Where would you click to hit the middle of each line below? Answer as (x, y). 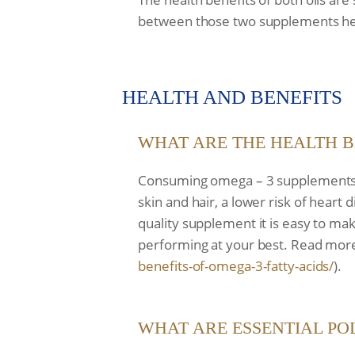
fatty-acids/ (300, 266)
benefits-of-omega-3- (202, 266)
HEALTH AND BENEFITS (233, 97)
